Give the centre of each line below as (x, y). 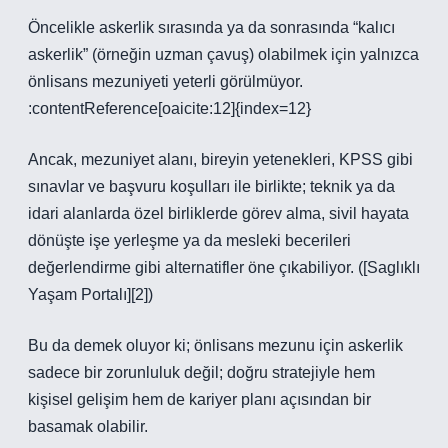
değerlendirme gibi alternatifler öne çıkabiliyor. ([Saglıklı (224, 267)
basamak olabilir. (88, 426)
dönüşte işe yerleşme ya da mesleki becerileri (189, 240)
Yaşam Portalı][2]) (90, 294)
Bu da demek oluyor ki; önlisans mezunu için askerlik (215, 345)
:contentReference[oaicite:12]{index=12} (169, 108)
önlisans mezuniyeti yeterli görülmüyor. (165, 81)
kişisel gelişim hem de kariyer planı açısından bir (199, 399)
